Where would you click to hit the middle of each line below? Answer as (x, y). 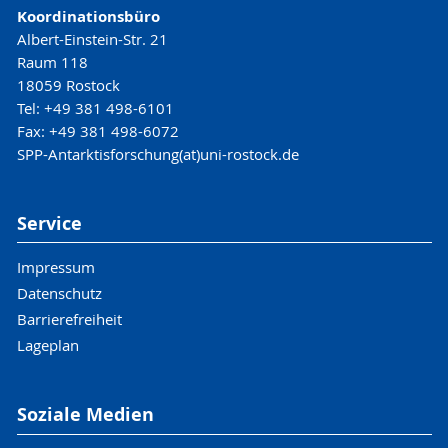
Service (49, 223)
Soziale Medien (85, 415)
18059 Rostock (68, 84)
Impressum (55, 267)
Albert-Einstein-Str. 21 (92, 38)
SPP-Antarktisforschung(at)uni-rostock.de (157, 153)
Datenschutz (59, 293)
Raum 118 (52, 61)
